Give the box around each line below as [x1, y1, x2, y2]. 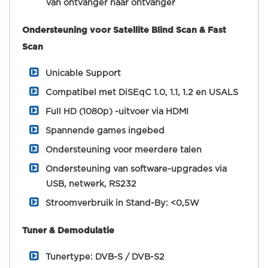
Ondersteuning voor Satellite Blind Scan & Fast [22, 26, 226, 35]
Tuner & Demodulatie [22, 226, 114, 235]
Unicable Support [45, 69, 121, 78]
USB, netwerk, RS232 [46, 179, 136, 188]
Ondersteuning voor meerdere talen [45, 145, 202, 154]
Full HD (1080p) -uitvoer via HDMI [45, 107, 188, 116]
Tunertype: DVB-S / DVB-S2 [45, 252, 165, 261]
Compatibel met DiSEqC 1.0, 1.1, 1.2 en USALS [45, 88, 238, 97]
